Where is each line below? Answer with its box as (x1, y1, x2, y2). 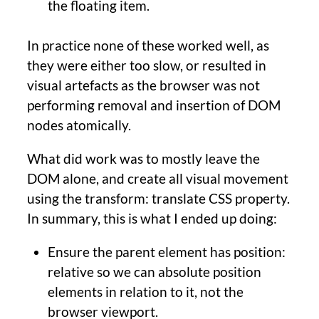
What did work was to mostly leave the (27, 150, 260, 167)
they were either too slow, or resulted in (27, 57, 266, 74)
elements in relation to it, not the (47, 283, 244, 300)
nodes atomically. (27, 117, 131, 134)
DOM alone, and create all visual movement (27, 170, 288, 187)
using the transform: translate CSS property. (27, 190, 290, 207)
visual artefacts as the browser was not (27, 77, 260, 94)
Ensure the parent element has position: (47, 244, 286, 261)
